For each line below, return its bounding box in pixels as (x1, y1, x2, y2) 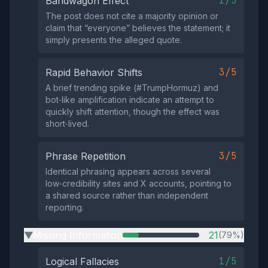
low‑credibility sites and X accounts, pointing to (45, 178, 232, 188)
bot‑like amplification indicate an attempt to (45, 95, 214, 105)
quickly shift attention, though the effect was (45, 106, 220, 117)
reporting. (45, 202, 84, 212)
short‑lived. (45, 118, 89, 129)
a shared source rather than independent (45, 190, 208, 200)
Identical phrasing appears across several (45, 166, 211, 176)
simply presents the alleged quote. (45, 35, 182, 45)
